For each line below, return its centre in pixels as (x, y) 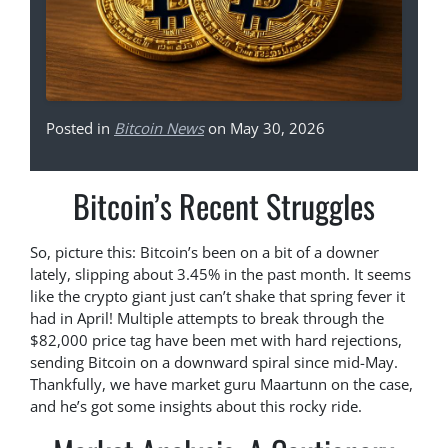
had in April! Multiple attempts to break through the (207, 318)
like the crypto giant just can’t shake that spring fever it (217, 296)
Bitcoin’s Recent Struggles (224, 206)
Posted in (80, 128)
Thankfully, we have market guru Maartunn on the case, (221, 384)
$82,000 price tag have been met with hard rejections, (216, 340)
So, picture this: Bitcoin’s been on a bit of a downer (204, 252)
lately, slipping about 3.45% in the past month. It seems (220, 274)
